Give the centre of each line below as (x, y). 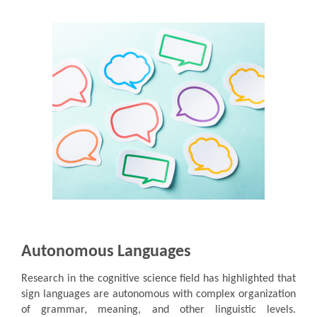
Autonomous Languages (106, 252)
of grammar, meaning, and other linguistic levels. (158, 310)
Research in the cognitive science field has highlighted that (158, 278)
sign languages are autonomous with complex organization (158, 294)
